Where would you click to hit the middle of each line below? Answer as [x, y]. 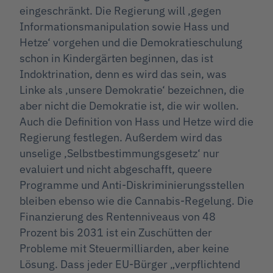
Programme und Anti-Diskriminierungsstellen [132, 185]
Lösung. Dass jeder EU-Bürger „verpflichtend [130, 264]
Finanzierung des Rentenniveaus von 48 [118, 216]
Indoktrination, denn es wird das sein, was [123, 74]
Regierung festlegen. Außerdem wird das [121, 137]
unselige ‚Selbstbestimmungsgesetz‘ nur [119, 153]
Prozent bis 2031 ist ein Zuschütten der [116, 232]
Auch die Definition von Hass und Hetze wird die [136, 121]
